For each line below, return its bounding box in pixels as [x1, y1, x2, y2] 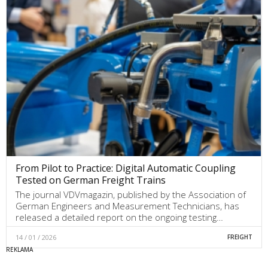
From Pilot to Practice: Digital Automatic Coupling [16, 161, 236, 175]
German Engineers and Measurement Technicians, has [16, 199, 239, 212]
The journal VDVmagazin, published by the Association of [16, 188, 246, 200]
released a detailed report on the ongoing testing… [16, 211, 223, 223]
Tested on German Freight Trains [16, 173, 166, 187]
